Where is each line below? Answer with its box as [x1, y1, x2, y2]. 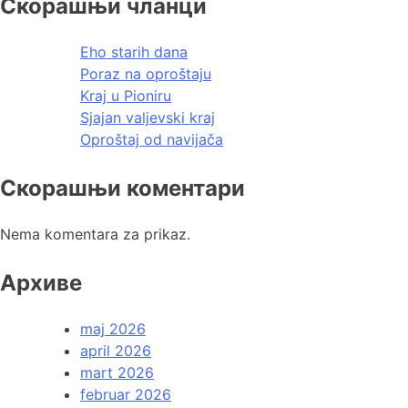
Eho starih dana [80, 43, 188, 62]
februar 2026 [80, 385, 171, 404]
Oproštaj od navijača [80, 130, 223, 149]
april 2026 [80, 342, 151, 361]
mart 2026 [80, 363, 154, 382]
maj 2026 [80, 320, 146, 339]
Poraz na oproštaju [80, 65, 211, 84]
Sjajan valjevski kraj [80, 108, 215, 127]
